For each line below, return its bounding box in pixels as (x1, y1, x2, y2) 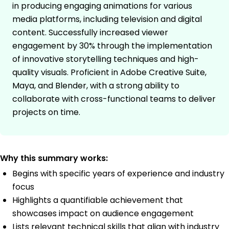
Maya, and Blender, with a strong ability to (12, 80, 179, 92)
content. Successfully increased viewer (12, 27, 168, 39)
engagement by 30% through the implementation (12, 40, 212, 52)
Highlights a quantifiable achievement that (12, 194, 183, 207)
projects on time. (12, 106, 80, 119)
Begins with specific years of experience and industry (12, 168, 224, 180)
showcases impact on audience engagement (12, 208, 194, 220)
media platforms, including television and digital (12, 13, 202, 26)
